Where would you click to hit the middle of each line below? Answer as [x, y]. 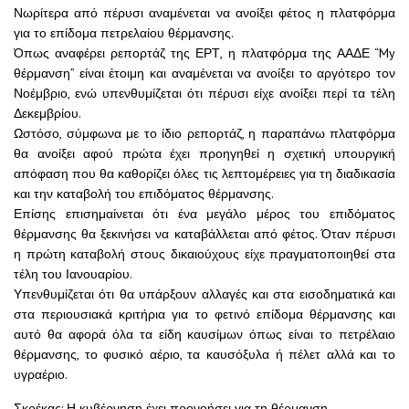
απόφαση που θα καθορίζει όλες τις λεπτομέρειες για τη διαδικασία [204, 174]
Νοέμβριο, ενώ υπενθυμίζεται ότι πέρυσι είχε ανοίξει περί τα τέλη [204, 94]
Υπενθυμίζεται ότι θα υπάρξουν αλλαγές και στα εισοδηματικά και [204, 294]
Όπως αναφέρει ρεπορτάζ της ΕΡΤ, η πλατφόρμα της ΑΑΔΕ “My [204, 53]
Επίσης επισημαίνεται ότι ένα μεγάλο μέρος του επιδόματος [204, 214]
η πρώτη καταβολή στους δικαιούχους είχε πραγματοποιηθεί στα [204, 254]
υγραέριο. [41, 375]
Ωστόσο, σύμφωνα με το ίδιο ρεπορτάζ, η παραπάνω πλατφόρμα [204, 134]
